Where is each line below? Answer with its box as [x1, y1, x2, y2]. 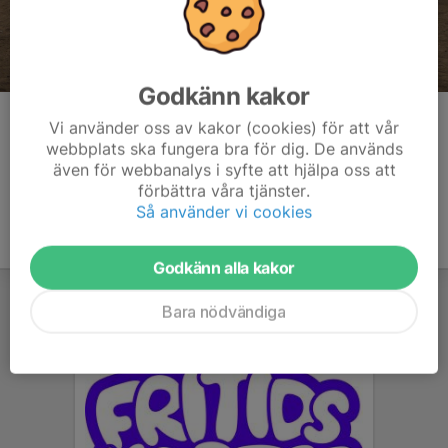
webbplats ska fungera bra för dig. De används [45, 138, 403, 159]
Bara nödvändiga [162, 301, 286, 322]
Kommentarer [12, 112, 122, 133]
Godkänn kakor [138, 81, 310, 111]
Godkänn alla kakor [152, 257, 296, 278]
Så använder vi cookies [136, 201, 312, 222]
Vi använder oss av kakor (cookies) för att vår [49, 117, 399, 138]
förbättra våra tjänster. [138, 180, 310, 201]
